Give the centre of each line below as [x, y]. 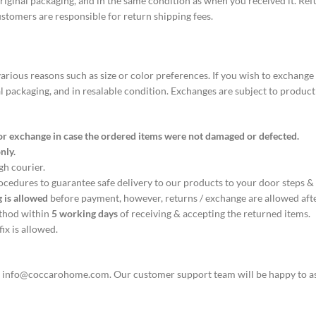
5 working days [85, 213]
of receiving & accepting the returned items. [215, 213]
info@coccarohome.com [56, 274]
